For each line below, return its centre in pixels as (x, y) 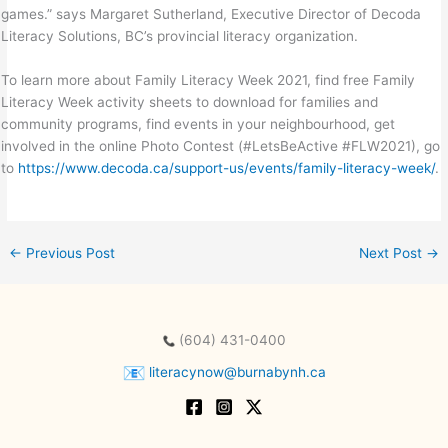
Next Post (392, 252)
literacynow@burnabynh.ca (235, 372)
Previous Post (69, 252)
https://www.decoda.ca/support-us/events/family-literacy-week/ (227, 167)
